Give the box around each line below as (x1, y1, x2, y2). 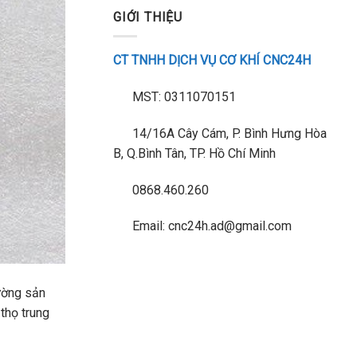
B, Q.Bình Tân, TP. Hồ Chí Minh (113, 145, 276, 161)
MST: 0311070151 (129, 88, 236, 104)
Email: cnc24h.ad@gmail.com (129, 218, 292, 234)
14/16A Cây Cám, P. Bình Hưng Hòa (129, 125, 327, 141)
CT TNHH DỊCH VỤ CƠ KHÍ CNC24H (113, 53, 311, 69)
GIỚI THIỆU (113, 9, 183, 25)
